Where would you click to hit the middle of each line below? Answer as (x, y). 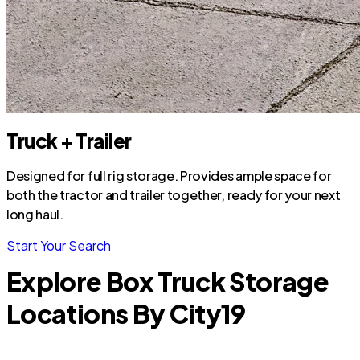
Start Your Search (59, 245)
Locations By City (114, 313)
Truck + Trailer (69, 141)
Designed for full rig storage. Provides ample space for (169, 176)
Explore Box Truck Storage (168, 281)
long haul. (35, 214)
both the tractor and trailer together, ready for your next (174, 195)
